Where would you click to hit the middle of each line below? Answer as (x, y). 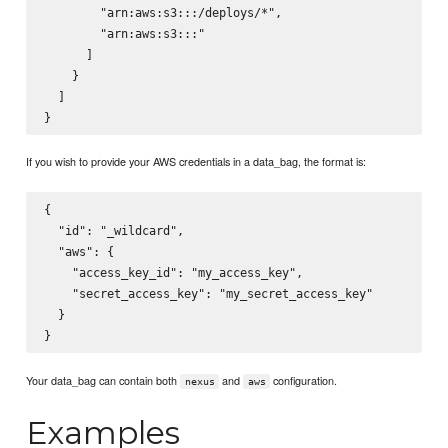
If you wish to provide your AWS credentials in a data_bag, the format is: (196, 161)
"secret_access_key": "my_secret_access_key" (208, 294)
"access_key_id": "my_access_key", (173, 273)
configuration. (303, 380)
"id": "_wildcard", (113, 231)
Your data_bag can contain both (103, 380)
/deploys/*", (239, 12)
